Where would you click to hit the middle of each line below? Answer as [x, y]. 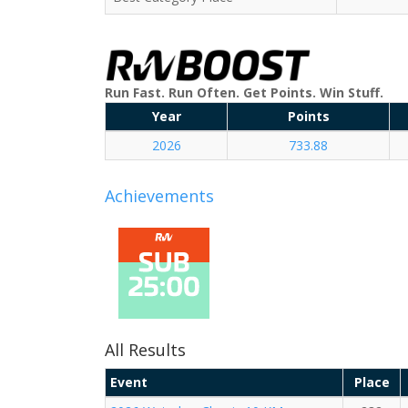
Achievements [159, 196]
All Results [145, 350]
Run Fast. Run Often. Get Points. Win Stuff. [244, 92]
